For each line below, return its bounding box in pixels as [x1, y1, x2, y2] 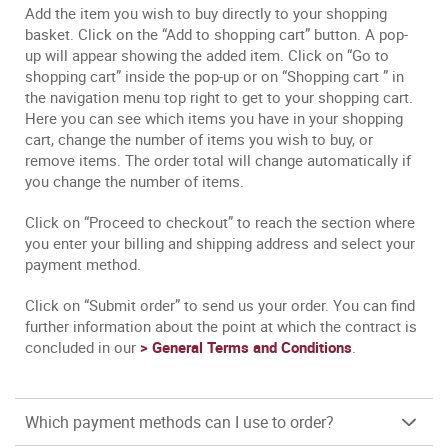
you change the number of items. [25, 171, 244, 191]
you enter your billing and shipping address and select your [25, 233, 415, 253]
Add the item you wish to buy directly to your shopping [25, 3, 387, 23]
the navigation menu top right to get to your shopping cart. [25, 87, 413, 107]
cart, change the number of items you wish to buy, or [25, 129, 373, 149]
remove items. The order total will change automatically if [25, 150, 411, 170]
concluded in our [25, 337, 140, 357]
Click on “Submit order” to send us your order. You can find [25, 295, 415, 315]
